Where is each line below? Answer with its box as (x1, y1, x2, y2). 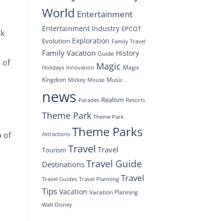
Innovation (66, 63, 94, 71)
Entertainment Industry (41, 23, 119, 33)
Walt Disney (41, 201, 72, 208)
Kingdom (41, 75, 66, 84)
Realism (101, 95, 124, 104)
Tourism (41, 145, 66, 154)
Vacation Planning (89, 187, 138, 196)
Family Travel (111, 37, 146, 45)
